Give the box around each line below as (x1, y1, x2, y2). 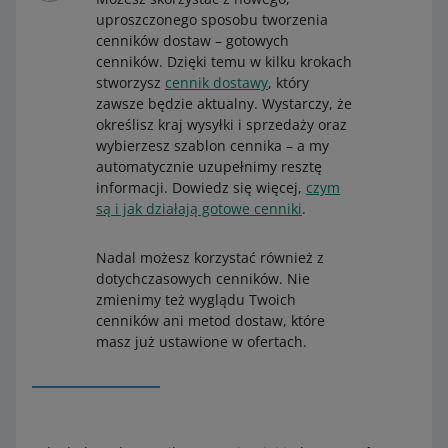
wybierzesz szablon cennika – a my (96, 136, 329, 155)
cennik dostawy (165, 73, 268, 92)
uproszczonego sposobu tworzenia (96, 10, 328, 29)
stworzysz (96, 73, 165, 92)
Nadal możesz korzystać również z (96, 248, 324, 267)
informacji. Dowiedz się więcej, (96, 178, 306, 197)
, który (268, 73, 309, 92)
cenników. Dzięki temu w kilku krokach (96, 52, 352, 71)
